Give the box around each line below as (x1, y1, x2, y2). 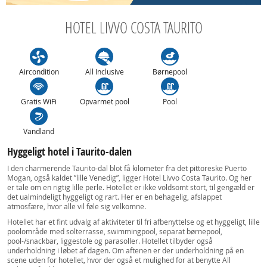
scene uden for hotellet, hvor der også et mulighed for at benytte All (7, 255, 231, 265)
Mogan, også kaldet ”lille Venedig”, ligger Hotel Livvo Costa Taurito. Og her (7, 173, 252, 182)
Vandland (23, 126, 54, 136)
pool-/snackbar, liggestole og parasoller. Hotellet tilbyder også (7, 236, 213, 246)
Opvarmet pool (79, 97, 129, 106)
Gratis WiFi (21, 97, 57, 106)
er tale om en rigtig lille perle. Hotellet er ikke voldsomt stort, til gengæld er (7, 182, 254, 192)
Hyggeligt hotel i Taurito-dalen (7, 144, 132, 159)
